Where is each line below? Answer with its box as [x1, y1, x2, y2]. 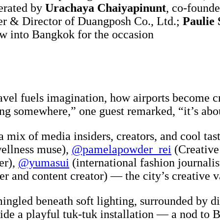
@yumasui [18, 156, 69, 169]
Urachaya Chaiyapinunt [45, 1, 166, 15]
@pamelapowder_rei [72, 143, 171, 156]
